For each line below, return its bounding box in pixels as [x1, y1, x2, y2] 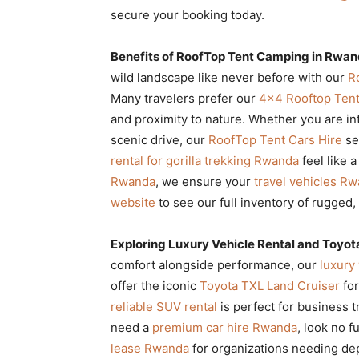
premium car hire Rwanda [152, 319, 297, 335]
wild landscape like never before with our [111, 69, 348, 85]
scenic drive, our [111, 131, 208, 147]
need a [111, 319, 152, 335]
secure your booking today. [111, 6, 264, 22]
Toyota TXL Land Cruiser [200, 277, 340, 293]
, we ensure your [155, 173, 254, 189]
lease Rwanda [111, 340, 189, 356]
